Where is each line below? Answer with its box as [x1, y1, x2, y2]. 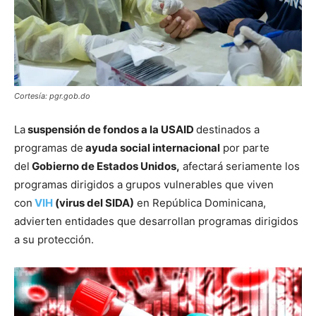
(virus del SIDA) [55, 195, 134, 209]
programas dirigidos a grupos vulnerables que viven [14, 177, 274, 191]
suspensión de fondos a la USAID [25, 122, 196, 136]
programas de [14, 140, 83, 154]
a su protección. [14, 232, 94, 246]
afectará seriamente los [180, 159, 300, 173]
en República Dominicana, [134, 195, 266, 209]
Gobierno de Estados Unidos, [30, 159, 180, 173]
